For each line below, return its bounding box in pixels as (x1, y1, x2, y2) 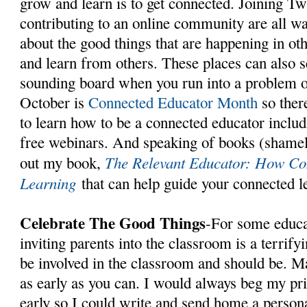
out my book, (20, 151, 106, 173)
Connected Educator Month (88, 91, 258, 112)
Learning (20, 171, 77, 193)
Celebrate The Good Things (20, 210, 206, 234)
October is (20, 91, 89, 112)
